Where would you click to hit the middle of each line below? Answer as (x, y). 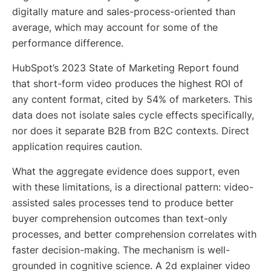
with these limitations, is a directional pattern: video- (133, 187)
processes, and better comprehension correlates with (134, 234)
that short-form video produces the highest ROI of (128, 84)
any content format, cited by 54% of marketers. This (132, 100)
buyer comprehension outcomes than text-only (120, 219)
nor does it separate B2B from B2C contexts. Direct (131, 131)
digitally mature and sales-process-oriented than (124, 12)
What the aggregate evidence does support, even (126, 171)
